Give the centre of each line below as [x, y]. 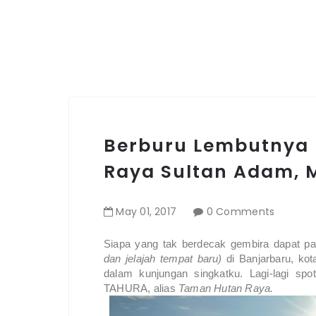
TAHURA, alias [141, 288]
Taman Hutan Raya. [227, 288]
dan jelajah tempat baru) [163, 259]
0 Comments [241, 212]
